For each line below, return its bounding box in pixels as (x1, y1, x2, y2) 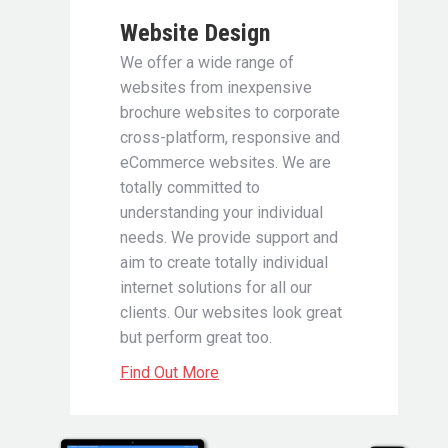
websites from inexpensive (120, 78, 312, 98)
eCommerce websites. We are (120, 153, 331, 173)
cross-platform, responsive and (120, 128, 340, 148)
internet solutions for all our (120, 278, 312, 298)
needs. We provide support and (120, 228, 338, 248)
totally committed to (120, 178, 260, 198)
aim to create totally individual (120, 253, 328, 273)
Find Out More (120, 363, 219, 383)
